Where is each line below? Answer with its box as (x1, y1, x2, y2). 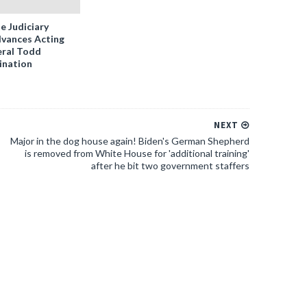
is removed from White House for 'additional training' (25, 147, 249, 159)
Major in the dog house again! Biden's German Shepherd (10, 135, 249, 147)
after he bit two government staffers (91, 160, 249, 171)
